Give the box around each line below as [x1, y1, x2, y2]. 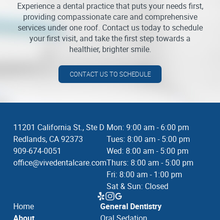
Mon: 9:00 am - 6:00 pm [106, 121, 189, 133]
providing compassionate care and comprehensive [23, 11, 197, 22]
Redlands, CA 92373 [13, 133, 83, 144]
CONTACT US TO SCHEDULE [69, 70, 151, 79]
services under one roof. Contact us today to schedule [17, 22, 203, 33]
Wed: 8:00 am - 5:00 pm [106, 145, 189, 156]
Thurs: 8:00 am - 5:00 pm [106, 157, 193, 168]
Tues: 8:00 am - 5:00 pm [106, 133, 190, 144]
